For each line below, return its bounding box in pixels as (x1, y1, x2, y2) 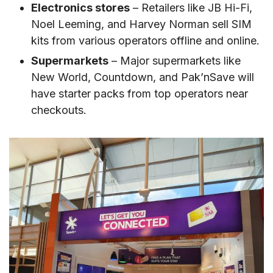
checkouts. (31, 103, 87, 116)
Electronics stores (31, 1, 130, 15)
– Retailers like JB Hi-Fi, (130, 1, 252, 15)
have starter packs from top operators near (31, 87, 248, 100)
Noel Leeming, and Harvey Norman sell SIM (31, 18, 252, 31)
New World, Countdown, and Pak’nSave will (31, 70, 254, 83)
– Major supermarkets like (108, 54, 241, 67)
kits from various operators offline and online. (31, 34, 260, 48)
